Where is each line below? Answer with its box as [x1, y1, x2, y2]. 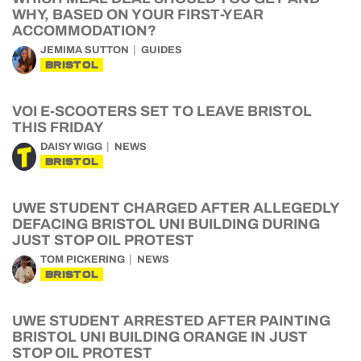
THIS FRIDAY [12, 119, 104, 135]
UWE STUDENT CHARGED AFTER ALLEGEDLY [12, 200, 339, 216]
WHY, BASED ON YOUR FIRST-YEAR [12, 6, 263, 23]
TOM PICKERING [40, 254, 125, 265]
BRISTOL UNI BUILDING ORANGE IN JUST [12, 329, 308, 345]
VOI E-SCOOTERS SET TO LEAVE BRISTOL [12, 103, 312, 119]
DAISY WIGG [40, 141, 102, 152]
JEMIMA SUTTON [40, 44, 129, 56]
